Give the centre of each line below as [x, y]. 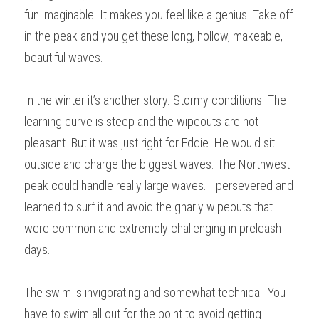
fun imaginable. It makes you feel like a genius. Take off [158, 14]
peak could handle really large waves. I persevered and [159, 185]
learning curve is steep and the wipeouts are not [141, 121]
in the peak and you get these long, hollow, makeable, [153, 36]
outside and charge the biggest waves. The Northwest [157, 164]
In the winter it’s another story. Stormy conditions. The [155, 100]
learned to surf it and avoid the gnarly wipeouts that [148, 206]
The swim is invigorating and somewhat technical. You [155, 292]
